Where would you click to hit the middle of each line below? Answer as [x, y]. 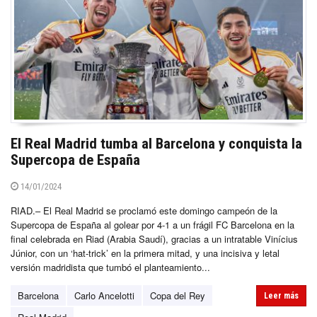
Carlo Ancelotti [104, 296]
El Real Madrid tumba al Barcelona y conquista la [156, 144]
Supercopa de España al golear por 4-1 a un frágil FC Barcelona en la [152, 225]
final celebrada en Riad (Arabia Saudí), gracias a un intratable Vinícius [154, 239]
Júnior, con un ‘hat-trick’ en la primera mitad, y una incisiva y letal [145, 253]
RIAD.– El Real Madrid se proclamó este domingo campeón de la [144, 211]
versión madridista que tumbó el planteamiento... [110, 267]
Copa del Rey [178, 296]
